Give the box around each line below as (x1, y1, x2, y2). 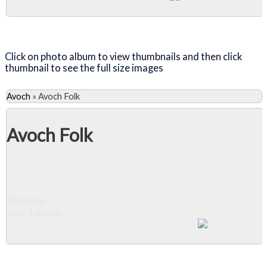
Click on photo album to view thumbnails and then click (5, 50, 242, 62)
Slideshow (7, 194, 45, 205)
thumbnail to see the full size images (5, 61, 165, 73)
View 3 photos (7, 207, 62, 218)
